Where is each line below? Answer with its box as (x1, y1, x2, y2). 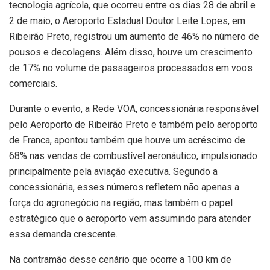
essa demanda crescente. (9, 228, 118, 240)
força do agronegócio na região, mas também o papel (9, 197, 233, 209)
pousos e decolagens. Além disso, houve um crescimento (9, 46, 253, 58)
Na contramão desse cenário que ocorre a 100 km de (9, 254, 231, 266)
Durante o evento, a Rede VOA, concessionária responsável (9, 103, 259, 115)
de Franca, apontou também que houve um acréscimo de (9, 134, 245, 146)
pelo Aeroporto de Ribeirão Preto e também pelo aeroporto (9, 119, 258, 131)
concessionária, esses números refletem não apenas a (9, 181, 239, 193)
